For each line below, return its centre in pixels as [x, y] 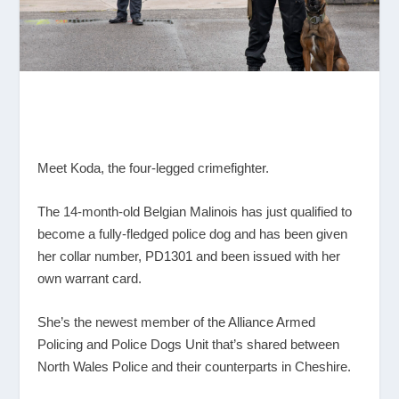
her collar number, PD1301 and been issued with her [189, 256]
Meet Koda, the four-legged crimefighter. [154, 167]
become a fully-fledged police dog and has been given [193, 233]
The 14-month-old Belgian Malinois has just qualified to [195, 211]
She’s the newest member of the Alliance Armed [177, 322]
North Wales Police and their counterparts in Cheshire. [195, 366]
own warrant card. [90, 278]
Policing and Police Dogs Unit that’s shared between [189, 344]
